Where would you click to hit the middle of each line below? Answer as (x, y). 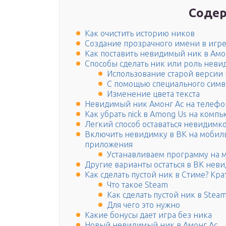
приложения (109, 145)
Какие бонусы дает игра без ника (148, 215)
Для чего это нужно (144, 205)
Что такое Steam (137, 185)
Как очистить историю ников (140, 34)
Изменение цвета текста (153, 94)
